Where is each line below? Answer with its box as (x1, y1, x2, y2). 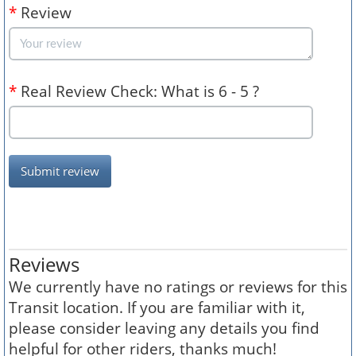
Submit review (21, 163, 99, 179)
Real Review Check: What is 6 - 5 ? (17, 81, 259, 101)
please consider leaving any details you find (9, 318, 319, 338)
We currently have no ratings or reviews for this (9, 277, 347, 296)
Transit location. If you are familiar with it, (9, 297, 305, 317)
